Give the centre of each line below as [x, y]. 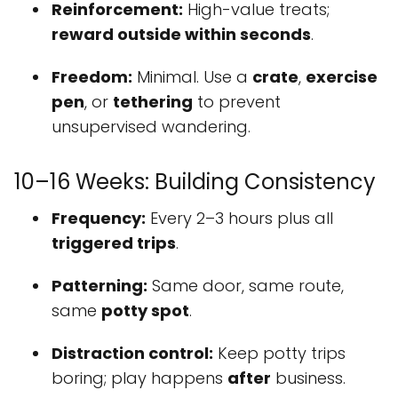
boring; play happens [139, 378]
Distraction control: [132, 354]
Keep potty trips [279, 354]
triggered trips [114, 243]
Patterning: [99, 286]
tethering [153, 102]
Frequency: [99, 219]
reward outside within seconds [181, 35]
